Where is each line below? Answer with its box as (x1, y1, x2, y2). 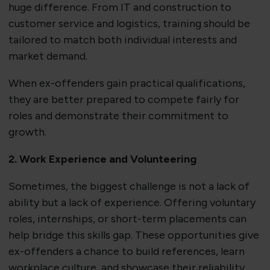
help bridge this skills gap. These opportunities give (8, 228, 259, 242)
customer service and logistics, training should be (8, 17, 250, 31)
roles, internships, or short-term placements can (8, 212, 246, 226)
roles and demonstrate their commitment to (8, 109, 228, 123)
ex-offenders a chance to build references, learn (8, 245, 245, 259)
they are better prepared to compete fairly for (8, 93, 239, 107)
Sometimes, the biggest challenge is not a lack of (8, 180, 250, 193)
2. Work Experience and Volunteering (8, 152, 196, 166)
